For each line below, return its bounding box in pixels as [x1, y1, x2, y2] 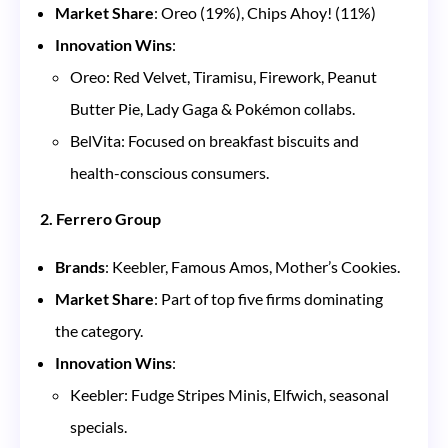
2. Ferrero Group [40, 208, 161, 228]
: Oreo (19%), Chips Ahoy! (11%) [154, 2, 376, 22]
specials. [70, 416, 127, 436]
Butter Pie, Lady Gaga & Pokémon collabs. [70, 98, 355, 118]
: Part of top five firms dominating [154, 288, 383, 308]
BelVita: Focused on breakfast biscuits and [70, 130, 359, 150]
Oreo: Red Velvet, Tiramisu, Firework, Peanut [70, 66, 377, 86]
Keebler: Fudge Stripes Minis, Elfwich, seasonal [70, 384, 389, 404]
